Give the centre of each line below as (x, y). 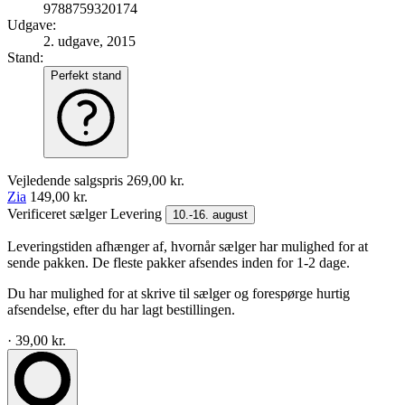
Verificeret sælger (59, 213)
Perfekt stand (86, 75)
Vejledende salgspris (67, 180)
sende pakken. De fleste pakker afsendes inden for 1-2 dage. (179, 262)
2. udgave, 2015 (89, 41)
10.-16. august (210, 214)
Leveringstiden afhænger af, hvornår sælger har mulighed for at (188, 246)
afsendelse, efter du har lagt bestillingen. (121, 309)
